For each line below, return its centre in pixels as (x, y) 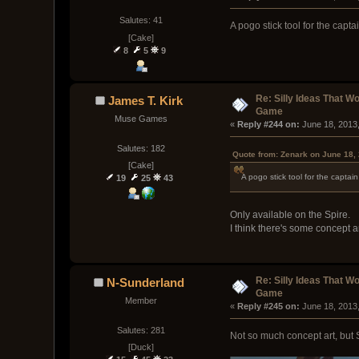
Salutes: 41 (141, 20)
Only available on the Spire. (290, 214)
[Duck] (141, 347)
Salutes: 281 (141, 331)
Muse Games (141, 118)
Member (141, 300)
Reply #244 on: (268, 124)
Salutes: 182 (141, 148)
